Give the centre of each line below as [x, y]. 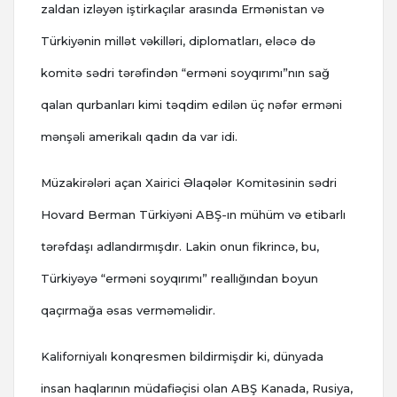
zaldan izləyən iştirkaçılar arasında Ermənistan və [183, 9]
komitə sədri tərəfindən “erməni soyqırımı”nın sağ [185, 73]
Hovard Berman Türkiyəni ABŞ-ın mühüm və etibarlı [193, 215]
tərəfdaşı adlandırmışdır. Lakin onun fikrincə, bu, [180, 247]
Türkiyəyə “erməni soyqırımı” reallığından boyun [179, 279]
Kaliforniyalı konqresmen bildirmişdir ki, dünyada [182, 357]
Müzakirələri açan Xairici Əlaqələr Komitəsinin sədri [189, 183]
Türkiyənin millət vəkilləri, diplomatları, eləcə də [178, 41]
